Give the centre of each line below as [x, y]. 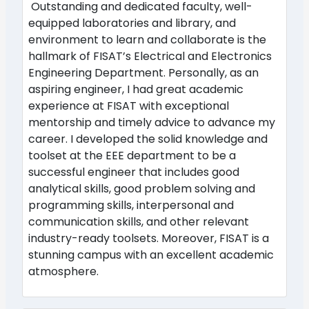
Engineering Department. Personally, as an [143, 72]
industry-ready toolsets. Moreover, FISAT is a [149, 238]
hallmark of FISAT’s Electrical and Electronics [150, 56]
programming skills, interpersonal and [131, 205]
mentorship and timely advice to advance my [152, 122]
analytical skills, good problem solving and [142, 188]
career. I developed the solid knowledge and [148, 139]
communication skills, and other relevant [139, 221]
